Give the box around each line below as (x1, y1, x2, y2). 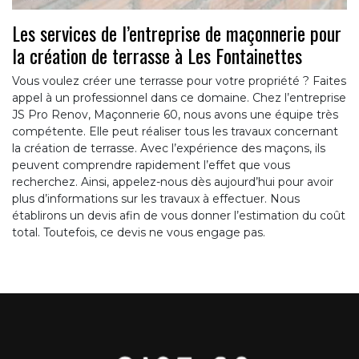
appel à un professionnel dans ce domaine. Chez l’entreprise (12, 90, 346, 105)
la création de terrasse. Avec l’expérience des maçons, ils (12, 140, 325, 155)
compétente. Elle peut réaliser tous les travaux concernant (12, 123, 338, 139)
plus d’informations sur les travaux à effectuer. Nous (12, 191, 300, 206)
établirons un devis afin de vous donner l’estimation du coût (12, 208, 345, 223)
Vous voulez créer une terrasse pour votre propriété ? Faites (12, 73, 346, 88)
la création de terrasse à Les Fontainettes (12, 40, 302, 70)
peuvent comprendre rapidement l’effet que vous (12, 157, 290, 172)
